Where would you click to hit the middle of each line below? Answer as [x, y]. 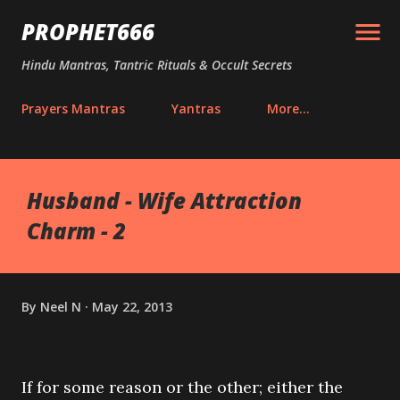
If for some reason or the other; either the [182, 387]
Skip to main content [200, 22]
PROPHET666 [88, 32]
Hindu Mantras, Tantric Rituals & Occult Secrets [157, 65]
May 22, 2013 [132, 306]
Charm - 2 [76, 231]
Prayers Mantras [73, 108]
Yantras [196, 108]
